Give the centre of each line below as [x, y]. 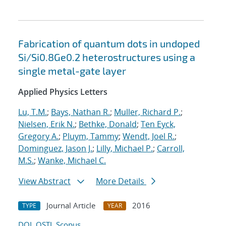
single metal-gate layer [72, 71]
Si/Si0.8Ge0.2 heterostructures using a [107, 57]
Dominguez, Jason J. [55, 149]
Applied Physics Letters [63, 92]
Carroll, [171, 149]
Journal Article [71, 206]
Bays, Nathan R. [80, 112]
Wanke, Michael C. [72, 161]
